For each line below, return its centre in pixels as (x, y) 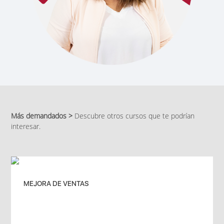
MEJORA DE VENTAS (56, 183)
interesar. (26, 126)
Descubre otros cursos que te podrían (134, 115)
